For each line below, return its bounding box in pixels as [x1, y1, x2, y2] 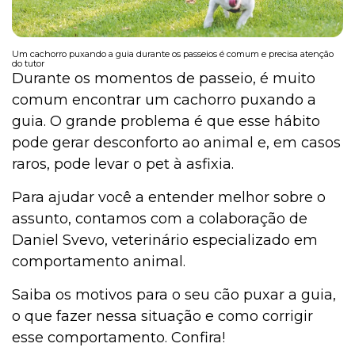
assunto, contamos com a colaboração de [12, 209, 307, 227]
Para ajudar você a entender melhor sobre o [12, 188, 326, 206]
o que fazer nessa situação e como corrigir [12, 307, 313, 325]
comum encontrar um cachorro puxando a [12, 90, 316, 109]
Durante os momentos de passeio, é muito [12, 69, 315, 87]
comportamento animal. [12, 252, 189, 270]
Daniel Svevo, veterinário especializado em [12, 231, 318, 249]
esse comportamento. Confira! [12, 328, 225, 346]
